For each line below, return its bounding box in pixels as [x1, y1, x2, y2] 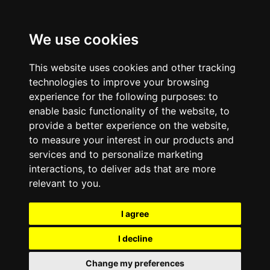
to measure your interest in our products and [29, 134, 234, 146]
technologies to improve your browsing [29, 76, 209, 88]
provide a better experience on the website [29, 119, 227, 131]
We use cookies [29, 31, 139, 48]
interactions [29, 163, 83, 175]
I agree [121, 209, 149, 219]
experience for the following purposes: [29, 90, 209, 102]
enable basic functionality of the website [29, 105, 215, 117]
